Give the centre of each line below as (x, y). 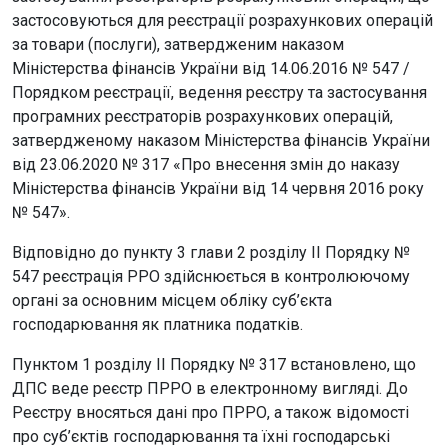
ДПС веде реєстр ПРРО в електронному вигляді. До (210, 388)
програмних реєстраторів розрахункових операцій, (202, 116)
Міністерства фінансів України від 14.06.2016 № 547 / (211, 68)
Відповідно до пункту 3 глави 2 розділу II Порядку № (211, 252)
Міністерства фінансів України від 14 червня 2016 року (218, 188)
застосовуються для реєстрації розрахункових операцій (222, 20)
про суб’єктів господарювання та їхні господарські (201, 436)
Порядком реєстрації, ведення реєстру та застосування (219, 92)
